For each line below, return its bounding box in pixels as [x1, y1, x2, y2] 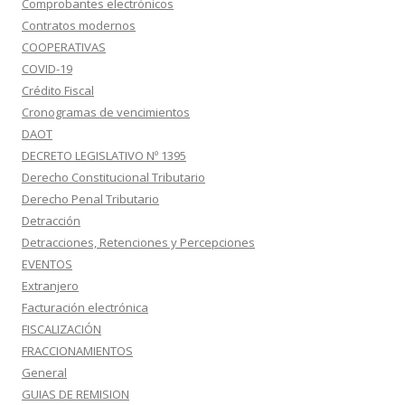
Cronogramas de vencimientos [22, 104, 190, 120]
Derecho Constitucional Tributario [22, 169, 205, 185]
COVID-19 [22, 61, 72, 77]
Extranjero [22, 278, 79, 294]
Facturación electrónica [22, 299, 148, 316]
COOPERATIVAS [22, 39, 106, 55]
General [22, 364, 67, 381]
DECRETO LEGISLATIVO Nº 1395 [22, 147, 186, 164]
